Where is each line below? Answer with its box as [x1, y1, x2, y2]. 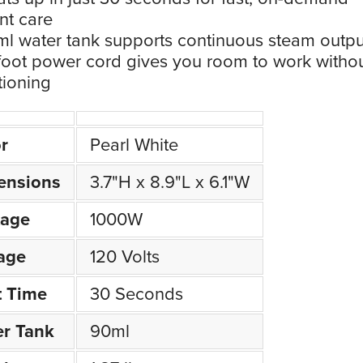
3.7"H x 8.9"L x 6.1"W [90, 169, 250, 196]
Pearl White [90, 131, 178, 159]
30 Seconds [90, 280, 183, 308]
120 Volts [90, 243, 160, 271]
